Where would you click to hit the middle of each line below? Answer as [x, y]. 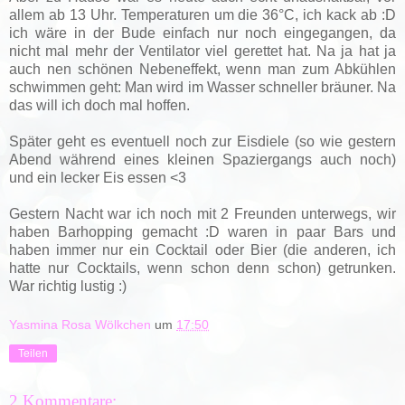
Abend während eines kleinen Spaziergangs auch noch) [202, 159]
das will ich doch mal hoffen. [99, 105]
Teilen [33, 354]
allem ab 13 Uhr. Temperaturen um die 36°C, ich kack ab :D [202, 14]
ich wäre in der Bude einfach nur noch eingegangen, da [202, 33]
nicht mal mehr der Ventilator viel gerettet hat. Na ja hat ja [202, 51]
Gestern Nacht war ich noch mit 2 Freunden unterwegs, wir [202, 213]
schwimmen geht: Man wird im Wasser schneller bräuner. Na [202, 87]
